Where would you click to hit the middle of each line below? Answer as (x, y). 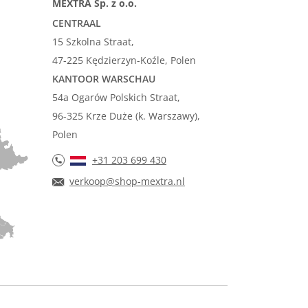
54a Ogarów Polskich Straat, (116, 97)
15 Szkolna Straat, (93, 41)
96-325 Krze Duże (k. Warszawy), (126, 115)
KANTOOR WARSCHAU (103, 78)
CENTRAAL (76, 23)
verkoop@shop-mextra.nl (127, 181)
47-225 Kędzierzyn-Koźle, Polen (124, 60)
